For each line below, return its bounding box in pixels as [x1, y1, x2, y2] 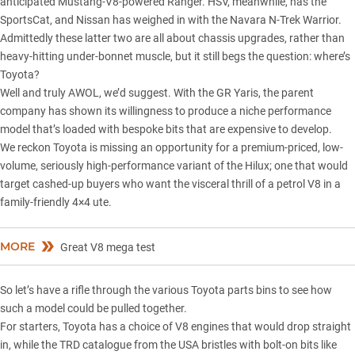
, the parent [258, 86, 314, 100]
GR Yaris [216, 86, 258, 100]
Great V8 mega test [60, 241, 155, 254]
